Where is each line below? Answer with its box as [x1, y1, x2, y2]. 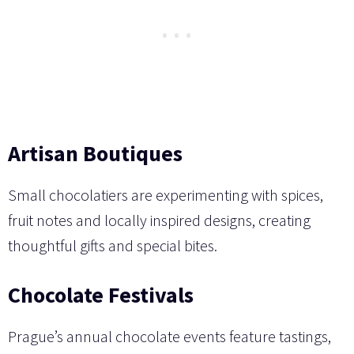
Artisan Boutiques [8, 138, 183, 168]
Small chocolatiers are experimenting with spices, [8, 184, 323, 205]
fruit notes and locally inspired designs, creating [8, 209, 311, 230]
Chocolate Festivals [8, 280, 194, 309]
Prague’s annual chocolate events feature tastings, [8, 326, 331, 346]
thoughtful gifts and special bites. [8, 235, 217, 255]
